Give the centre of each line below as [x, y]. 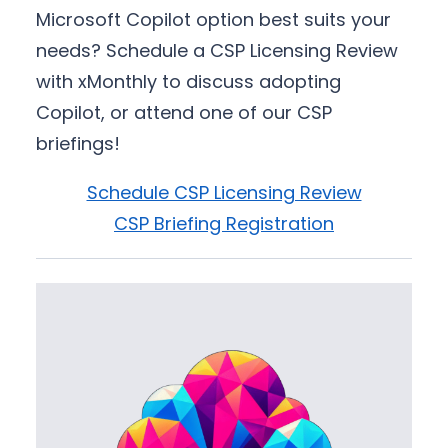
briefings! [78, 143]
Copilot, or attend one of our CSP [184, 112]
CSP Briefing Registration [224, 223]
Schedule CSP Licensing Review [224, 192]
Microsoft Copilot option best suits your [213, 19]
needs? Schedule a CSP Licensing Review [217, 50]
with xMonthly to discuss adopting [188, 81]
